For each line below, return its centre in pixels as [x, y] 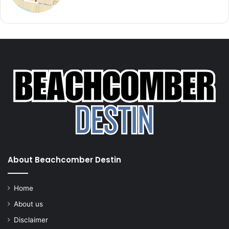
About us [28, 204]
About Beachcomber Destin [64, 159]
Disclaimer [31, 220]
